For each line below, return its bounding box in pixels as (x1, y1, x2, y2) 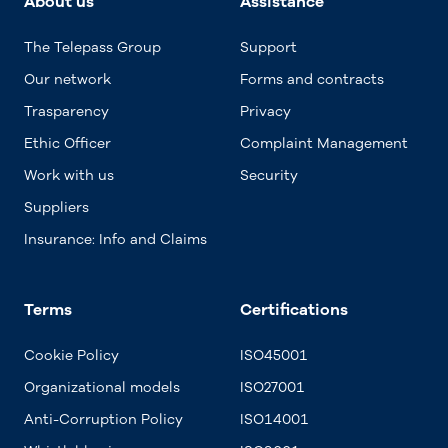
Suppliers (24, 198, 89, 217)
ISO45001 (240, 346, 308, 365)
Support (240, 38, 297, 57)
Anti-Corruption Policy (24, 410, 183, 429)
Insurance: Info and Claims (24, 230, 207, 249)
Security (240, 166, 298, 185)
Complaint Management (240, 134, 408, 153)
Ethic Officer (24, 134, 111, 153)
